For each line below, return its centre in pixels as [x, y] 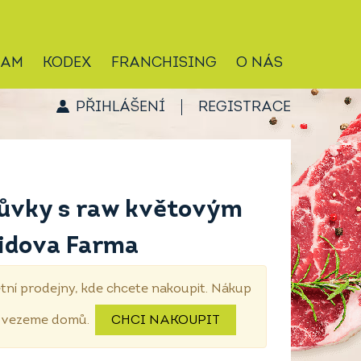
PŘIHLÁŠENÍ [120, 107]
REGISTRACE [245, 107]
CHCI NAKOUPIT [166, 321]
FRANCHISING [164, 63]
